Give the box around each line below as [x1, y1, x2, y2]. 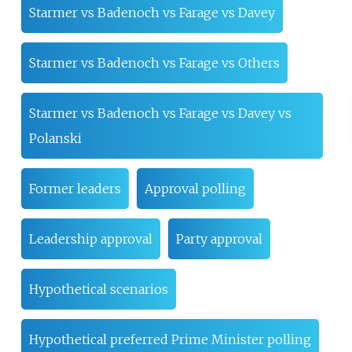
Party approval [175, 230, 262, 247]
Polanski [28, 130, 82, 146]
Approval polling [144, 180, 246, 196]
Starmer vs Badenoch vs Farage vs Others [28, 54, 280, 71]
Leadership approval [28, 230, 152, 247]
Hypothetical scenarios [28, 280, 168, 297]
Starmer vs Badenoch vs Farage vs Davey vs [28, 104, 291, 121]
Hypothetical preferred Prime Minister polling [28, 331, 311, 347]
